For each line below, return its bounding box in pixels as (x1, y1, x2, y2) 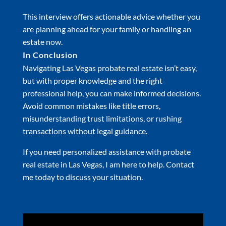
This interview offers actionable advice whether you (22, 11, 200, 21)
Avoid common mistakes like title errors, (22, 100, 160, 110)
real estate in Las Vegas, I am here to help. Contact (22, 159, 194, 169)
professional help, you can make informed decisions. (22, 88, 201, 98)
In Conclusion (22, 49, 78, 60)
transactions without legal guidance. (22, 126, 147, 136)
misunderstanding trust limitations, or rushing (22, 113, 182, 123)
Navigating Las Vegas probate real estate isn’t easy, (22, 63, 197, 73)
